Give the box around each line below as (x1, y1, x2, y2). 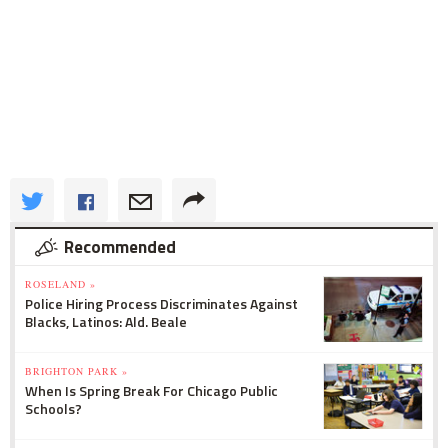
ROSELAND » (25, 276, 96, 291)
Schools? (25, 397, 82, 419)
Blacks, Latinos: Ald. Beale (25, 310, 187, 332)
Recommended (64, 233, 176, 260)
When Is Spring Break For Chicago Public (25, 379, 278, 401)
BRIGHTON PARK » (25, 363, 128, 378)
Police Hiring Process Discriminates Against (25, 292, 298, 314)
